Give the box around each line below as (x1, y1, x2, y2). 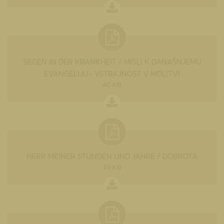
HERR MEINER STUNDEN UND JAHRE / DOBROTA (26, 149, 197, 162)
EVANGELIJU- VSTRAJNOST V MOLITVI (44, 67, 180, 79)
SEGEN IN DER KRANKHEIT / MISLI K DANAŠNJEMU (22, 55, 201, 67)
